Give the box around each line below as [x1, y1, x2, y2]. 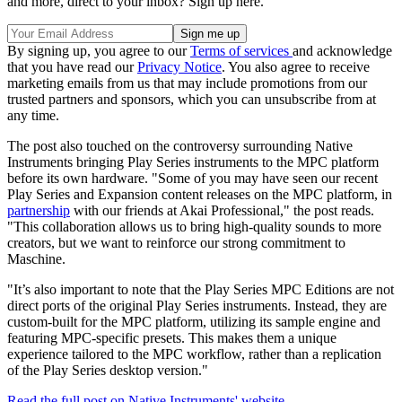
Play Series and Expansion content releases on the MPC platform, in [7, 186, 392, 202]
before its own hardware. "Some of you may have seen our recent [7, 170, 378, 186]
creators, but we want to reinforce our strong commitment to [7, 234, 345, 250]
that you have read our [7, 58, 137, 74]
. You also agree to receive [222, 58, 370, 74]
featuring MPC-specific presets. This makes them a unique [7, 329, 336, 345]
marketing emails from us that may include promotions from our [7, 74, 367, 91]
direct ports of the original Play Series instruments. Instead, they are [7, 297, 387, 313]
